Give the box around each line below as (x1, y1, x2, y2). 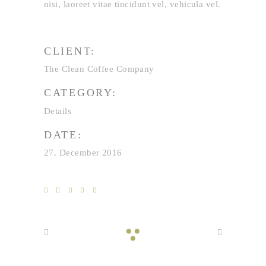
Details (44, 106, 72, 116)
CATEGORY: (44, 87, 117, 99)
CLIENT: (44, 45, 96, 57)
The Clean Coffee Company (44, 64, 154, 74)
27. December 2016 (44, 147, 122, 157)
